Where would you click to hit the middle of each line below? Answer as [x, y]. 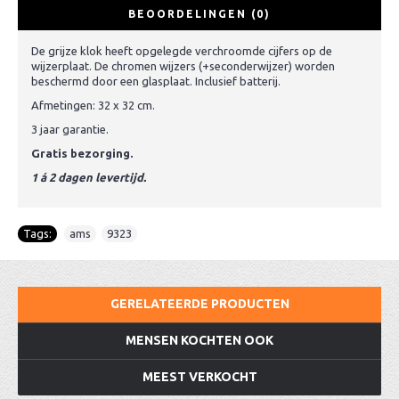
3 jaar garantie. [70, 129]
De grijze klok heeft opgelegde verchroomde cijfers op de [182, 51]
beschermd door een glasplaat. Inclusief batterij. [156, 81]
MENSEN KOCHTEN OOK [199, 340]
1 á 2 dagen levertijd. [89, 177]
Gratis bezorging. [82, 153]
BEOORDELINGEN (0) [199, 14]
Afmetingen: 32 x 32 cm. [93, 105]
